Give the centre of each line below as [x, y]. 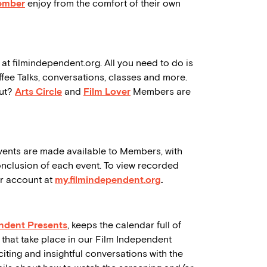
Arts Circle [38, 92]
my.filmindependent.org [108, 180]
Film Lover [107, 92]
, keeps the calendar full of [124, 225]
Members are [161, 92]
